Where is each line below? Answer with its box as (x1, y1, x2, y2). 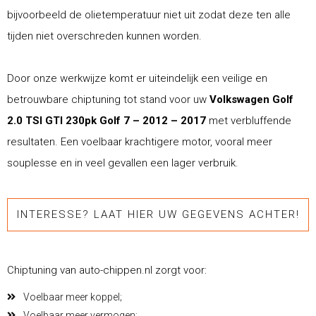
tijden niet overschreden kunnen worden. (7, 29, 202, 42)
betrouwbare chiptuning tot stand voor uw (7, 92, 209, 106)
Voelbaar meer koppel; (23, 291, 122, 303)
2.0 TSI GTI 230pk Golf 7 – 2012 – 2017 (7, 114, 209, 127)
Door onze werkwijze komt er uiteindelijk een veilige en (7, 71, 267, 85)
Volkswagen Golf (209, 92, 293, 106)
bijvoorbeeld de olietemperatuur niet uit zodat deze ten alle (7, 8, 291, 21)
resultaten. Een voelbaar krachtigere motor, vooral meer (7, 135, 272, 148)
